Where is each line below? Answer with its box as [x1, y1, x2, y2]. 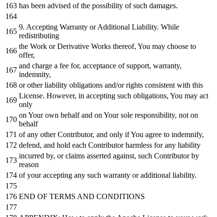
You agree [129, 130, 164, 139]
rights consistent [124, 81, 177, 90]
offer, [19, 51, 35, 60]
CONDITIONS [94, 192, 145, 201]
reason [19, 160, 39, 169]
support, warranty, [124, 62, 182, 70]
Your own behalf [27, 111, 81, 120]
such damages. [131, 1, 178, 10]
